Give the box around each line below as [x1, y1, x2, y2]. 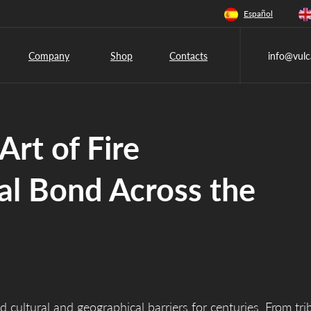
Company [28, 50, 69, 62]
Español [244, 8, 273, 19]
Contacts [169, 50, 208, 62]
